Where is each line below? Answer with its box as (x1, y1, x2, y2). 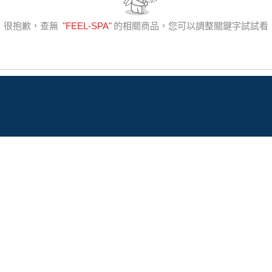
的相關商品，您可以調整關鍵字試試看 (114, 21, 268, 31)
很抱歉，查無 (4, 21, 61, 31)
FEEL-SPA (66, 21, 109, 31)
